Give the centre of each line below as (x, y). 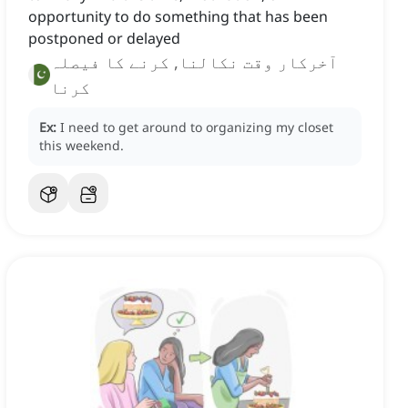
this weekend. (82, 146)
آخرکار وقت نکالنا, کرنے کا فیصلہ (194, 62)
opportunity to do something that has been (178, 17)
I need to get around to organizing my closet (197, 127)
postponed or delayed (104, 39)
